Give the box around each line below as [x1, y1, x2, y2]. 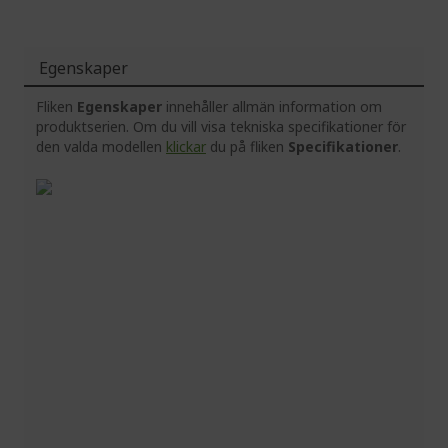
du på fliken [206, 137, 288, 157]
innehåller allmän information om [162, 97, 382, 117]
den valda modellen [36, 137, 166, 157]
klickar [166, 137, 206, 157]
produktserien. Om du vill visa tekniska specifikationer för [36, 117, 406, 137]
